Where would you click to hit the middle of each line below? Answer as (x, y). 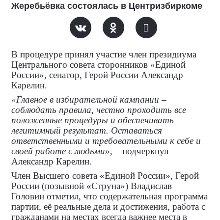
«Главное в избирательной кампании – (89, 99)
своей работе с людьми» (61, 151)
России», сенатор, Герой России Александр (97, 75)
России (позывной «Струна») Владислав (92, 186)
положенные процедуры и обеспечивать (93, 120)
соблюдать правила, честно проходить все (99, 110)
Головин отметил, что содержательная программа (110, 196)
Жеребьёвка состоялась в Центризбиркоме (107, 6)
